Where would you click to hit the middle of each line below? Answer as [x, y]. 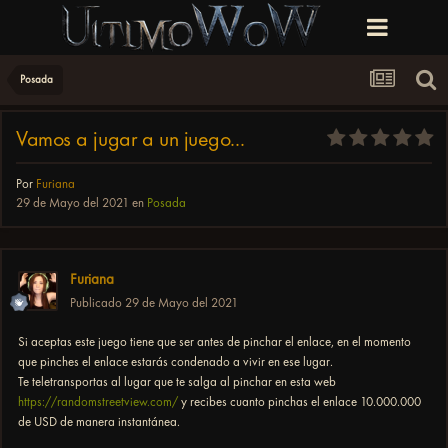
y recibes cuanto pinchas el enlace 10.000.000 [299, 402]
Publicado [97, 303]
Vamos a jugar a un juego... [130, 139]
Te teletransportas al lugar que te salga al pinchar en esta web [177, 382]
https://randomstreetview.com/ [98, 402]
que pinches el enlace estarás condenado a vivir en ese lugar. [175, 362]
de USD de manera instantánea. [99, 422]
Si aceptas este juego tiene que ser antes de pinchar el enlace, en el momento [214, 342]
